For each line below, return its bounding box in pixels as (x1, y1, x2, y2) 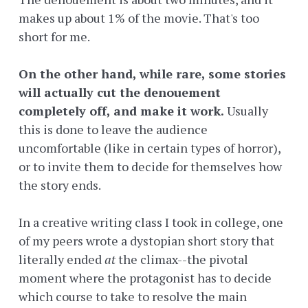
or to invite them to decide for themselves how (19, 158, 282, 175)
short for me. (19, 28, 90, 45)
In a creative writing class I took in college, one (19, 214, 283, 231)
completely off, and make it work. (19, 102, 224, 120)
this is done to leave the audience (19, 121, 208, 138)
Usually (224, 102, 268, 120)
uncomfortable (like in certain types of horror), (19, 140, 280, 157)
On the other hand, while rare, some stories (19, 65, 286, 82)
